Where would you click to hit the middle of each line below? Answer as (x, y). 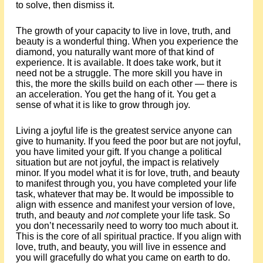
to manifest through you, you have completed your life (126, 183)
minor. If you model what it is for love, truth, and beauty (127, 173)
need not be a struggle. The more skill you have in (119, 73)
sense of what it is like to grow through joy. (103, 105)
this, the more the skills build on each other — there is (126, 84)
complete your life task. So (174, 215)
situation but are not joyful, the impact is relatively (117, 162)
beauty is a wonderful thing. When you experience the (127, 41)
